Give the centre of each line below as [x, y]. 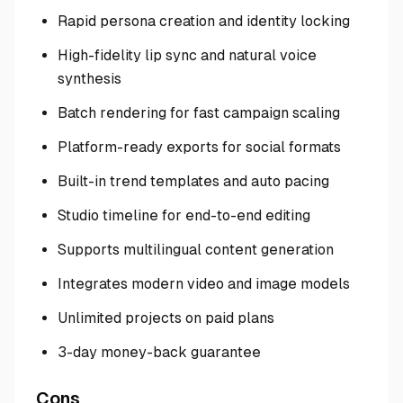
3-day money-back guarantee [159, 352]
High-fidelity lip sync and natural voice [187, 55]
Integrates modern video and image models [204, 284]
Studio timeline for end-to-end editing [184, 215]
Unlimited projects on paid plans [166, 318]
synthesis [90, 79]
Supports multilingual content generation [196, 250]
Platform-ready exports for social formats [199, 147]
